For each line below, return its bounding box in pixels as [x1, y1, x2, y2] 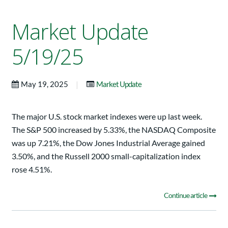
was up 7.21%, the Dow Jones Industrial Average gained [12, 137, 205, 148]
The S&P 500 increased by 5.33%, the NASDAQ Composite [12, 124, 216, 134]
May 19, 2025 [21, 79, 70, 89]
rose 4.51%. [12, 164, 52, 174]
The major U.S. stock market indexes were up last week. [12, 111, 202, 121]
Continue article [164, 190, 208, 199]
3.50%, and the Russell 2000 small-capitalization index [12, 151, 201, 161]
